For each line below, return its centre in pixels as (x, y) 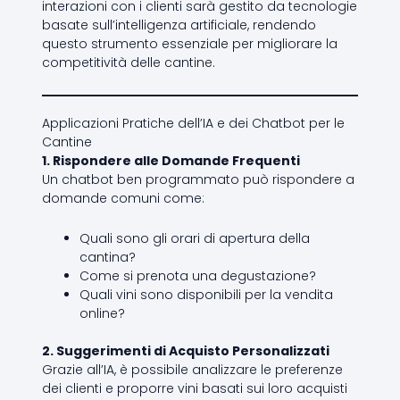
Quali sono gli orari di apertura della (194, 239)
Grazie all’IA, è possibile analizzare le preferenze (192, 370)
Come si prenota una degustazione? (197, 276)
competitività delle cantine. (128, 63)
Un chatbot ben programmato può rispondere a (198, 179)
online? (102, 314)
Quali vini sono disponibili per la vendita (206, 295)
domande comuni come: (123, 198)
